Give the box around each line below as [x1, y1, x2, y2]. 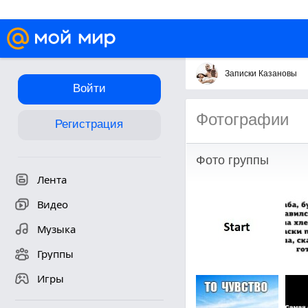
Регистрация [55, 118, 123, 131]
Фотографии [195, 110, 289, 129]
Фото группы [195, 153, 269, 167]
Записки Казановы [224, 69, 297, 78]
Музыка [36, 222, 76, 236]
